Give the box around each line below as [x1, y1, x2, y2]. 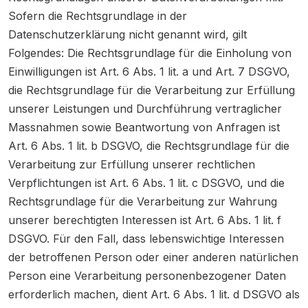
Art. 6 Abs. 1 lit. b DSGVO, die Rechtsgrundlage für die [8, 139, 289, 153]
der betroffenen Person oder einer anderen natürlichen [8, 250, 298, 264]
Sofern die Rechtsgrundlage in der [8, 9, 187, 23]
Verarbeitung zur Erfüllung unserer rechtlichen [8, 157, 255, 171]
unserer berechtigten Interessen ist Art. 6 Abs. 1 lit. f [8, 213, 281, 227]
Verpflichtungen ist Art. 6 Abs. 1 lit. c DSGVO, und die [8, 176, 285, 190]
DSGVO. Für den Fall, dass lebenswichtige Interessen [8, 232, 284, 245]
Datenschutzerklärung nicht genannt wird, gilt [8, 27, 247, 41]
